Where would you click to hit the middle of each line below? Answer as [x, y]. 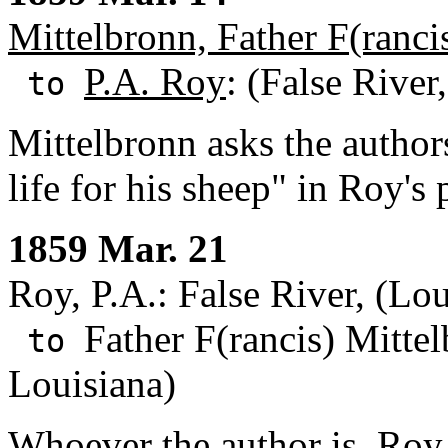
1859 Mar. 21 [118, 248]
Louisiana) [92, 383]
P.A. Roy [155, 81]
